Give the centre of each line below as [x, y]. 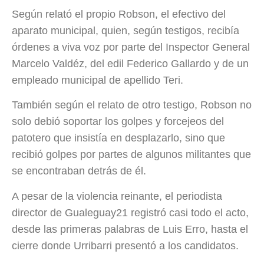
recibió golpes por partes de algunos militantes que [131, 155]
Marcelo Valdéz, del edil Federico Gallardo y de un [130, 63]
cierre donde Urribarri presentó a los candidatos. [125, 245]
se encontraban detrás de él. [79, 171]
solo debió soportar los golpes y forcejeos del [118, 122]
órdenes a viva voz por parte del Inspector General [131, 47]
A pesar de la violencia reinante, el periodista [117, 196]
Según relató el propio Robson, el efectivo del [119, 14]
